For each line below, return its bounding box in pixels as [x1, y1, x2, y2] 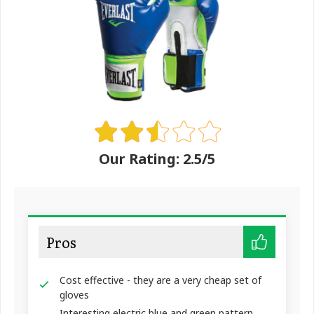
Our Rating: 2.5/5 [99, 149, 215, 168]
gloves [60, 287, 89, 301]
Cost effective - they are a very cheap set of [60, 273, 261, 287]
